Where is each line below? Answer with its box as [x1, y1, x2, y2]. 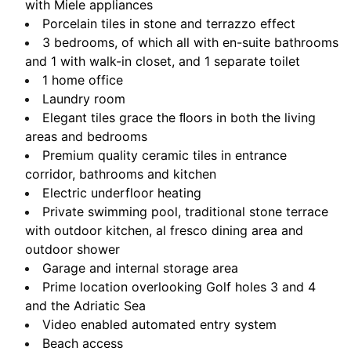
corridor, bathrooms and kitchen [25, 166, 216, 182]
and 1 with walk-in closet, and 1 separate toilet [25, 53, 300, 69]
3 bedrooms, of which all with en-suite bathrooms [42, 34, 338, 50]
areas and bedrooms [25, 128, 147, 144]
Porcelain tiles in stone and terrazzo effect [42, 16, 295, 31]
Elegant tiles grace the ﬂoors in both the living [42, 110, 316, 125]
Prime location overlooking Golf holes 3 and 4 [42, 279, 316, 295]
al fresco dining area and [156, 223, 303, 238]
